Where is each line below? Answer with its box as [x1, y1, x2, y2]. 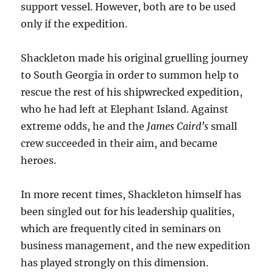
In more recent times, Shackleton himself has [21, 188, 242, 200]
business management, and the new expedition [21, 239, 251, 252]
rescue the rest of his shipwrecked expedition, [21, 85, 243, 98]
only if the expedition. [21, 17, 128, 30]
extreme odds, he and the [21, 119, 147, 132]
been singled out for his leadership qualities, [21, 205, 235, 218]
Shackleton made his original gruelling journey [21, 51, 249, 64]
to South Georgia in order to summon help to [21, 68, 239, 81]
